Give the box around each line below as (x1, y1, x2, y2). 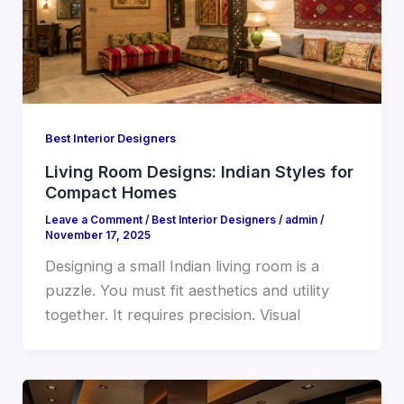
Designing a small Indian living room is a (44, 257, 319, 276)
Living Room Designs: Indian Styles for (44, 161, 353, 182)
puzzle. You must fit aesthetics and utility (44, 281, 329, 300)
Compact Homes (44, 182, 177, 203)
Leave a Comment (44, 214, 142, 227)
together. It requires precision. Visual (44, 306, 300, 325)
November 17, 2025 (44, 229, 151, 243)
